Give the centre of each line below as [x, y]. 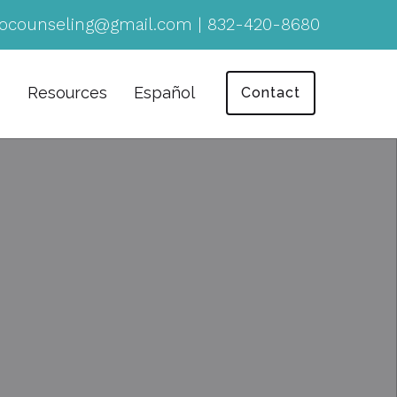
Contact [271, 92]
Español [164, 92]
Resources [67, 92]
